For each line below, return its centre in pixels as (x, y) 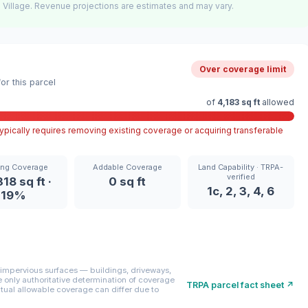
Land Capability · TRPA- (241, 167)
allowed (277, 102)
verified (241, 177)
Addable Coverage (127, 167)
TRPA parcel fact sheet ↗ (240, 285)
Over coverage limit (243, 69)
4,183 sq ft (239, 102)
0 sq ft (128, 182)
